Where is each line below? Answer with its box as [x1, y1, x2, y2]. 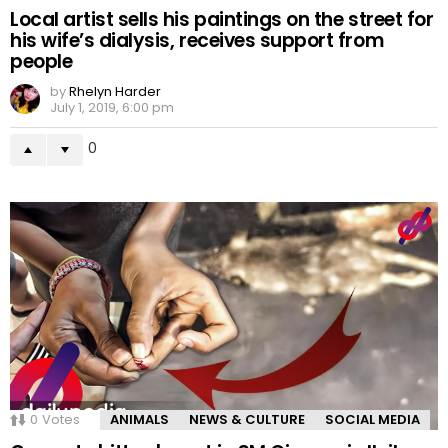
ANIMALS [110, 409, 169, 429]
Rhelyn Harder [69, 82, 161, 102]
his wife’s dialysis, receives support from [10, 27, 384, 55]
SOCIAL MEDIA [325, 409, 420, 429]
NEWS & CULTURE [189, 409, 305, 429]
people [10, 48, 73, 76]
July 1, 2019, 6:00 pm [50, 98, 174, 118]
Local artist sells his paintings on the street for [10, 6, 434, 34]
